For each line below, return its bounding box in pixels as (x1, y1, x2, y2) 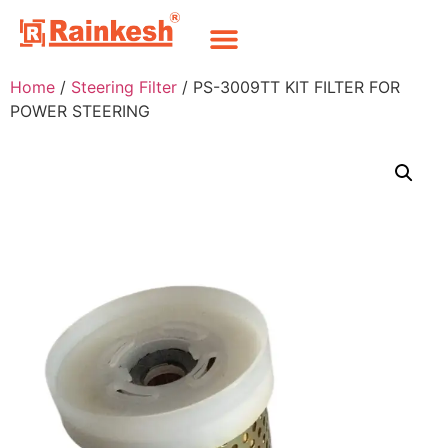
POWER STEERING (10, 101, 150, 121)
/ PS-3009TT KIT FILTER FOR (177, 77, 400, 97)
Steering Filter (71, 77, 177, 97)
